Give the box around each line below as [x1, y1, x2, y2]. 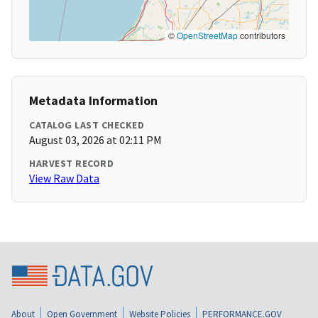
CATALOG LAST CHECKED [29, 119, 144, 132]
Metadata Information [29, 92, 158, 109]
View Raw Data [29, 171, 99, 186]
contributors [238, 29, 285, 42]
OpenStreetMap [177, 29, 238, 42]
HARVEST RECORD [29, 157, 114, 170]
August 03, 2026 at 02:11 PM [29, 133, 162, 148]
